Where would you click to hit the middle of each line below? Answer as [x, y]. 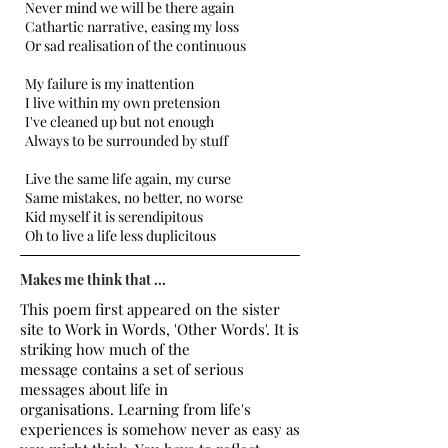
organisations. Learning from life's [135, 409]
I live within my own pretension [122, 102]
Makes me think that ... [93, 279]
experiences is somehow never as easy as [160, 429]
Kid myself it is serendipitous [114, 216]
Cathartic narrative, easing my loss [132, 26]
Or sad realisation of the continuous [135, 45]
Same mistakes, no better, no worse [134, 197]
